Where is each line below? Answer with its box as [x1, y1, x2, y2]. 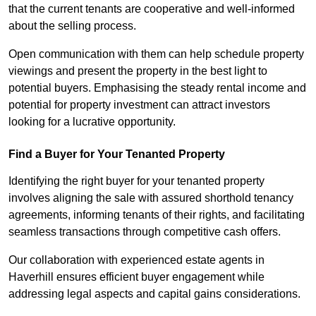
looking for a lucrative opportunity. [8, 116, 176, 128]
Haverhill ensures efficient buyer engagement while [8, 271, 265, 284]
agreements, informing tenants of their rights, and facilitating [8, 209, 305, 221]
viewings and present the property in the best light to [8, 65, 267, 78]
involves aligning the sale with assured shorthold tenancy [8, 192, 293, 205]
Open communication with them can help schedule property [8, 48, 304, 61]
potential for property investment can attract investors [8, 99, 270, 111]
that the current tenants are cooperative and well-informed [8, 3, 295, 16]
